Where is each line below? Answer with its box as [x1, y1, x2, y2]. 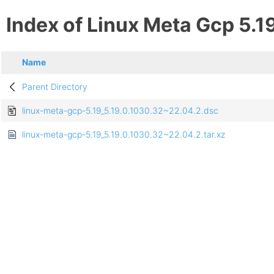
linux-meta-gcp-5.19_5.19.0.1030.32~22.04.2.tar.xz [22, 129, 225, 140]
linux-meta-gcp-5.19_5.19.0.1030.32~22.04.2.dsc [22, 105, 218, 116]
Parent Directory [22, 81, 87, 92]
